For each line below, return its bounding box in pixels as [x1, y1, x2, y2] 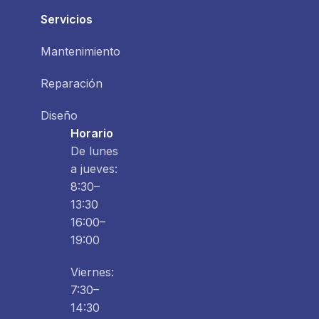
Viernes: [70, 265, 114, 280]
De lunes [70, 144, 118, 159]
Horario [70, 126, 113, 141]
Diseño [40, 108, 78, 123]
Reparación [40, 76, 103, 91]
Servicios [40, 12, 93, 27]
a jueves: [70, 162, 117, 177]
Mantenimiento [40, 44, 120, 59]
